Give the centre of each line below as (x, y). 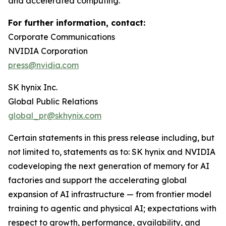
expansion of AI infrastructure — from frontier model (110, 194)
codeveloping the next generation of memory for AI (109, 166)
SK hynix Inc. (33, 87)
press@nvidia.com (43, 65)
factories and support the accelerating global (97, 180)
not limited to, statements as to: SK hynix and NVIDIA (112, 152)
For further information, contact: (77, 23)
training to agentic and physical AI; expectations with (112, 208)
